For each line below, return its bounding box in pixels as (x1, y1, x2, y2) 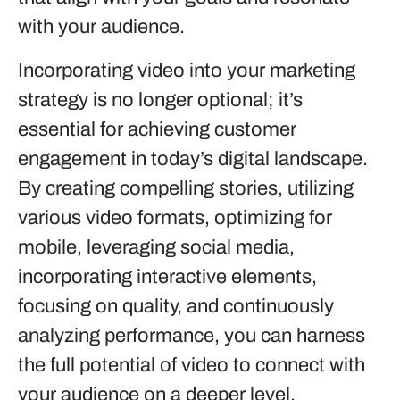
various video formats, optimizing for (18, 207, 332, 229)
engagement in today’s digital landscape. (18, 148, 368, 170)
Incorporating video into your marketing (18, 60, 355, 81)
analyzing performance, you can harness (18, 325, 365, 346)
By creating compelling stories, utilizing (18, 178, 354, 199)
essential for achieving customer (18, 119, 296, 140)
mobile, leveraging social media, (18, 237, 295, 258)
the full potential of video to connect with (18, 354, 365, 376)
